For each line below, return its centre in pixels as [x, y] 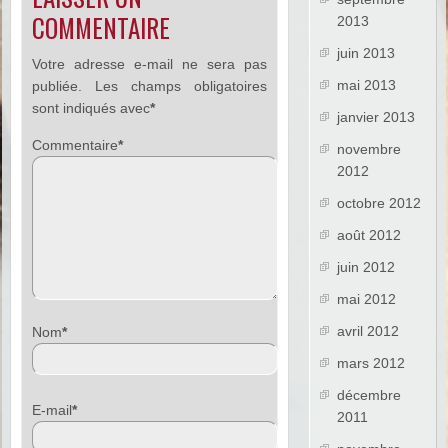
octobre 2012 [379, 203]
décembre [369, 395]
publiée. [57, 86]
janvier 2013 [376, 117]
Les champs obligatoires [181, 86]
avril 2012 [368, 331]
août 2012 [369, 235]
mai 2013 [367, 85]
